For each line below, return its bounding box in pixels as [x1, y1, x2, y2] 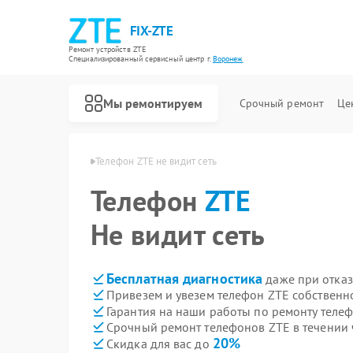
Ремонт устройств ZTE [69, 44, 146, 54]
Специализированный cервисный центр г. [69, 54, 213, 64]
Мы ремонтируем [103, 95, 203, 111]
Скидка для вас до [106, 336, 213, 351]
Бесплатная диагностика [106, 269, 263, 288]
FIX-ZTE [129, 22, 173, 39]
